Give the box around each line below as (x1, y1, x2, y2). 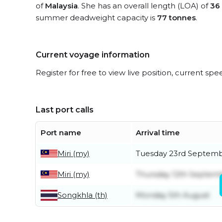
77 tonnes (157, 13, 196, 22)
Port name (41, 128, 81, 137)
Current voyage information (36, 50, 150, 59)
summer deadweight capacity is (36, 13, 157, 22)
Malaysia (45, 1, 78, 10)
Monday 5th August (136, 190, 210, 200)
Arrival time (136, 128, 180, 137)
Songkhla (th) (57, 190, 108, 200)
